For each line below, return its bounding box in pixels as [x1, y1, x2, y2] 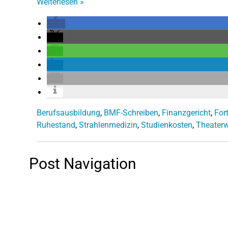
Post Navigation [29, 154, 136, 173]
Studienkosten [141, 120, 192, 130]
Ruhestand [37, 120, 75, 130]
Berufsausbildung [37, 107, 100, 118]
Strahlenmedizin [79, 120, 137, 130]
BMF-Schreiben [104, 107, 158, 118]
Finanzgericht [162, 107, 211, 118]
